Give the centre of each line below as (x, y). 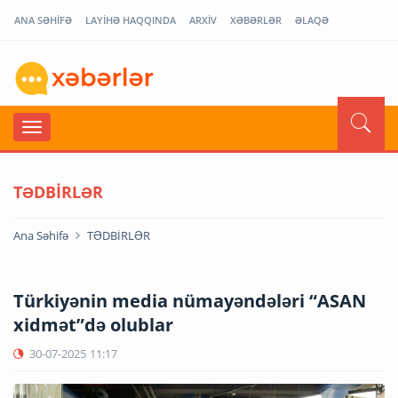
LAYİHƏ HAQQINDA (131, 20)
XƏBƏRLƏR (256, 20)
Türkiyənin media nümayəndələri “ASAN (190, 300)
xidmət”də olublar (93, 324)
